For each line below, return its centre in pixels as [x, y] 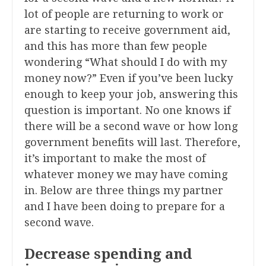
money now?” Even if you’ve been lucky [129, 78]
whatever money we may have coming [126, 175]
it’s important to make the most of [115, 159]
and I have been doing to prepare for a [125, 207]
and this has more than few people [116, 46]
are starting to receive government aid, [127, 30]
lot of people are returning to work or [124, 14]
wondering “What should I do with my [126, 62]
